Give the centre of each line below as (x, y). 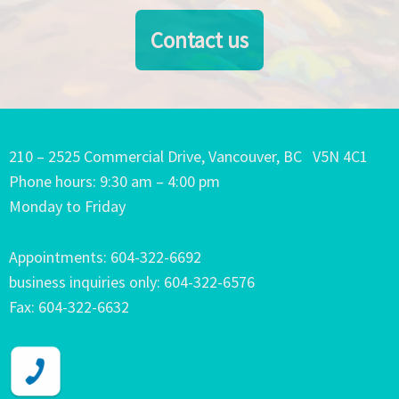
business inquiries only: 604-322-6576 (132, 282)
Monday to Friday (67, 207)
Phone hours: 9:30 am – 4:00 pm (114, 182)
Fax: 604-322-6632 (69, 307)
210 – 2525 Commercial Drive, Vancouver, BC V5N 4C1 (188, 157)
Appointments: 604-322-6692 (105, 257)
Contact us (199, 40)
